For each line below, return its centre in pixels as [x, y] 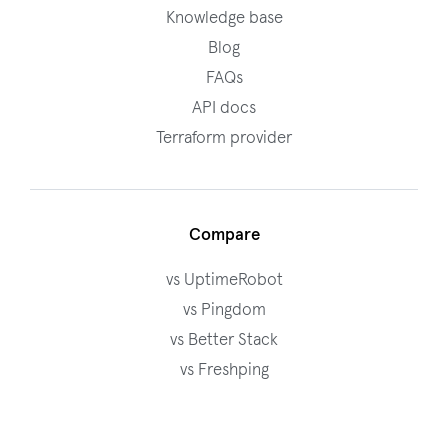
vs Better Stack [224, 341]
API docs [224, 108]
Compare [224, 236]
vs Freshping [224, 371]
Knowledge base [224, 18]
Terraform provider [224, 138]
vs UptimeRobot [224, 281]
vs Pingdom [224, 311]
